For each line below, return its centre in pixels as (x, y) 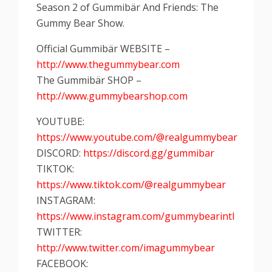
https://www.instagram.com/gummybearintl (135, 216)
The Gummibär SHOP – (89, 80)
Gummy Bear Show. (80, 23)
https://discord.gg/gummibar (149, 153)
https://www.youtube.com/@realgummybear (137, 137)
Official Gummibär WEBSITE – (103, 49)
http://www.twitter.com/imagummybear (126, 248)
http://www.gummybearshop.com (112, 96)
